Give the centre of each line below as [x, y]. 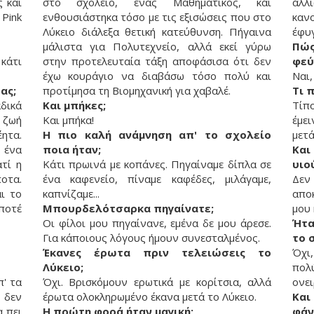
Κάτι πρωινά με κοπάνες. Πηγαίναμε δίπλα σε [157, 164]
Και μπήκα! [68, 120]
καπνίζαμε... [71, 193]
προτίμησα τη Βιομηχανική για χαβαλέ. [138, 90]
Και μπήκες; [74, 105]
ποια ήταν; [71, 149]
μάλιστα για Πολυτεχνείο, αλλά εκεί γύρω [157, 46]
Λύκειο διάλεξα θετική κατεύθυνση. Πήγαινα [157, 31]
